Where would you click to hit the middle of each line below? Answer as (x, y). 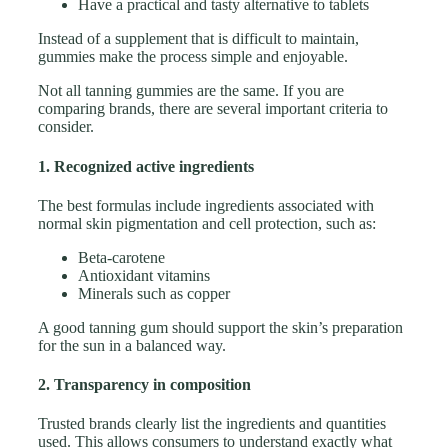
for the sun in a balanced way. (132, 345)
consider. (66, 127)
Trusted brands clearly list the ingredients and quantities (212, 424)
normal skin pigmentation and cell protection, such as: (207, 223)
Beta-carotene (121, 257)
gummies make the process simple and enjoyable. (193, 57)
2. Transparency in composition (144, 385)
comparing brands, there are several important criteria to (213, 109)
